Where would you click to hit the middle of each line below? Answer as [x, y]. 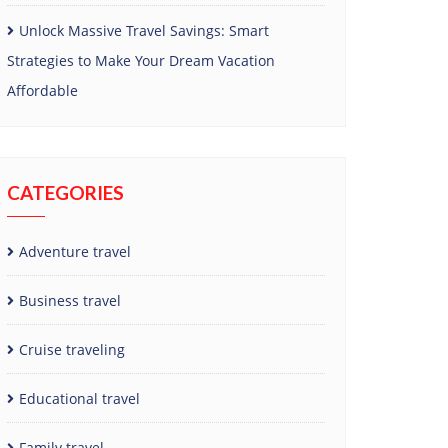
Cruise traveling [72, 349]
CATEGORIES [65, 192]
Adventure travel [75, 251]
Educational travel [79, 398]
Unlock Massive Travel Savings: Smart [144, 30]
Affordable [42, 90]
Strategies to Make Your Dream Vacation [141, 60]
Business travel [70, 300]
